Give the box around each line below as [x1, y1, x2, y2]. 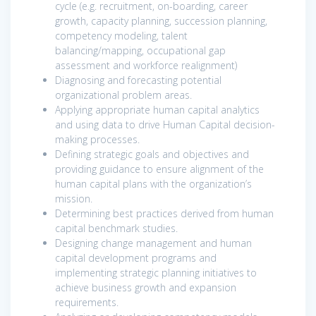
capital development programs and [55, 250, 217, 265]
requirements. [55, 295, 119, 309]
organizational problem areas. [55, 87, 192, 102]
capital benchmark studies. [55, 221, 178, 235]
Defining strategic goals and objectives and [55, 147, 249, 161]
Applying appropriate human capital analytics [55, 102, 260, 116]
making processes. [55, 132, 140, 146]
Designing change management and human [55, 236, 252, 250]
